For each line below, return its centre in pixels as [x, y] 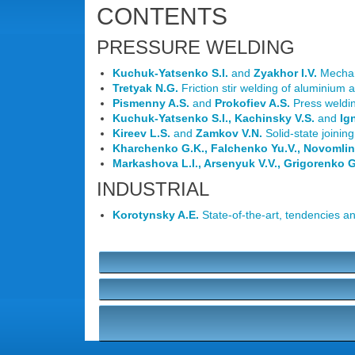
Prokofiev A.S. [254, 103]
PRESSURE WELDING [196, 47]
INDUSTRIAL [153, 189]
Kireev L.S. [143, 133]
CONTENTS [162, 16]
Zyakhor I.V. [287, 73]
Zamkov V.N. [231, 133]
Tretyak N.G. [147, 88]
